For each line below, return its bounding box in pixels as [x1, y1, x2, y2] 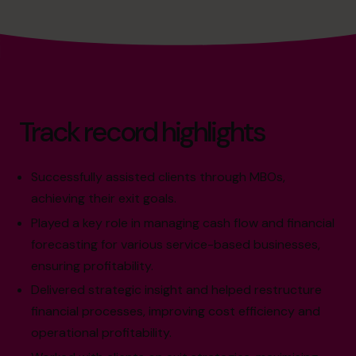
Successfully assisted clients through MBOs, [31, 168, 286, 185]
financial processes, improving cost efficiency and [31, 303, 321, 320]
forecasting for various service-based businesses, [31, 235, 321, 253]
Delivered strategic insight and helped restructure [31, 281, 323, 299]
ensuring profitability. [31, 257, 154, 274]
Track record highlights [19, 113, 265, 150]
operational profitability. [31, 324, 172, 342]
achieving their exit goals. [31, 189, 177, 207]
